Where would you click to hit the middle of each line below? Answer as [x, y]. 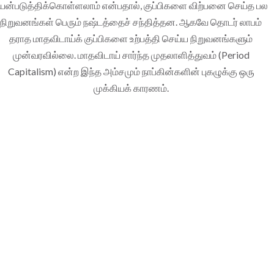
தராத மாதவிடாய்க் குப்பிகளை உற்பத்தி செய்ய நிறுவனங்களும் [131, 38]
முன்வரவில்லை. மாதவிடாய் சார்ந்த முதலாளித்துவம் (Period [131, 54]
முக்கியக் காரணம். [131, 87]
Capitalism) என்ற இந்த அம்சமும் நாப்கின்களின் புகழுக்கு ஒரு [131, 71]
